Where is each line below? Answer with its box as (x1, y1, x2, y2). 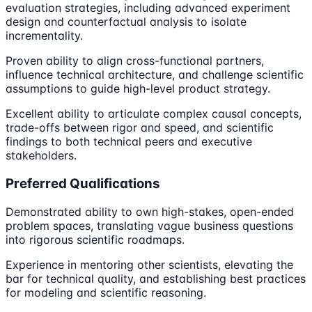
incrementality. (6, 29, 83, 43)
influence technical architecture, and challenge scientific (6, 68, 304, 82)
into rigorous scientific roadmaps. (6, 232, 185, 247)
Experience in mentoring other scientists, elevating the (6, 257, 293, 272)
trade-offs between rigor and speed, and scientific (6, 120, 274, 135)
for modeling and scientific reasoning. (6, 285, 206, 299)
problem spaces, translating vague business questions (6, 218, 293, 233)
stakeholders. (6, 148, 77, 163)
